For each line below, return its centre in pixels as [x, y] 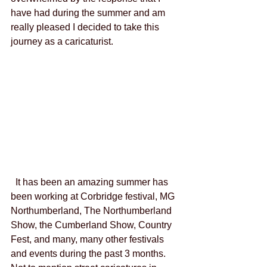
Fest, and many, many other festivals [89, 240]
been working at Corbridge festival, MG [94, 197]
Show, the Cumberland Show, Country [92, 225]
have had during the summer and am [89, 13]
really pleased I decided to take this [86, 27]
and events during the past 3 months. [91, 254]
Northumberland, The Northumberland [92, 211]
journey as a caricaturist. [63, 41]
